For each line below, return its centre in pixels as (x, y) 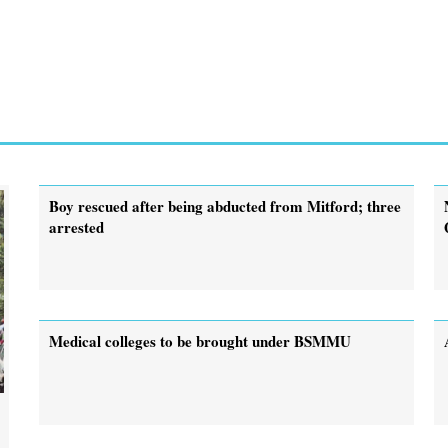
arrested (76, 226)
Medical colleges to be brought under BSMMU (200, 340)
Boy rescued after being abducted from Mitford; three (225, 205)
